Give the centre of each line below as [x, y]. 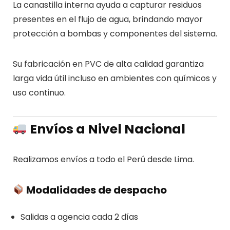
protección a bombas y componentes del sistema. [115, 33]
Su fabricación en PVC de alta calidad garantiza [108, 64]
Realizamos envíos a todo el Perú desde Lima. [103, 159]
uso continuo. [39, 92]
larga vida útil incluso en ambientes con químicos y [114, 78]
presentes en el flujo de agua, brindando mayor [108, 19]
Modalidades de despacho [96, 190]
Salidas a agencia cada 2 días [79, 217]
